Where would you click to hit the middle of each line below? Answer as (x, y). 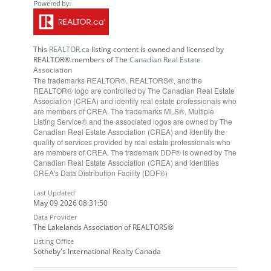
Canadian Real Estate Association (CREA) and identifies (126, 163)
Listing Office (54, 241)
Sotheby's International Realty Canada (97, 252)
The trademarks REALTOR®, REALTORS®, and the (118, 80)
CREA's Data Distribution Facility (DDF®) (101, 173)
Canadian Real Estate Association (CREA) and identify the (129, 132)
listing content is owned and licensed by (157, 50)
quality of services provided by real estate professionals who (132, 142)
